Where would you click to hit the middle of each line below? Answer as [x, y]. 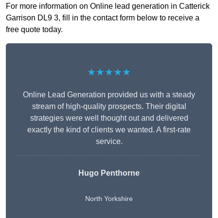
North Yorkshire [109, 199]
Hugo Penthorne [109, 173]
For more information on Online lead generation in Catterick [108, 6]
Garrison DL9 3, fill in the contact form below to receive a [103, 18]
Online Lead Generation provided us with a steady [109, 95]
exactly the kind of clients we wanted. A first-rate [109, 130]
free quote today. [34, 30]
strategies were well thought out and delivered [109, 118]
